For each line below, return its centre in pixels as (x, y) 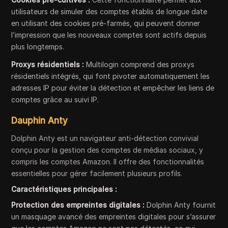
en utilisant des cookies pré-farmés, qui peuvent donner (106, 23)
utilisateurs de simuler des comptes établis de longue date (109, 11)
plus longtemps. (38, 47)
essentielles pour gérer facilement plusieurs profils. (97, 173)
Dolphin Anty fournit (180, 205)
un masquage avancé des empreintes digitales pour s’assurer (114, 217)
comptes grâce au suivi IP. (55, 99)
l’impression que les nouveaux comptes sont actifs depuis (109, 35)
